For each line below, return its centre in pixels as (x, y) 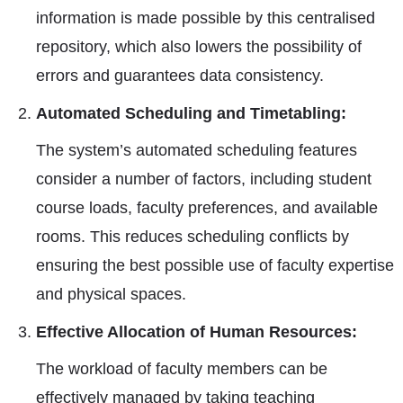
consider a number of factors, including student (204, 179)
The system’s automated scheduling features (197, 150)
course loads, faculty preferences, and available (207, 208)
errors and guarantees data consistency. (180, 76)
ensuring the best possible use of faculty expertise (215, 265)
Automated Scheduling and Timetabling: (193, 113)
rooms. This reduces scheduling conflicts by (193, 237)
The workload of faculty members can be (182, 369)
